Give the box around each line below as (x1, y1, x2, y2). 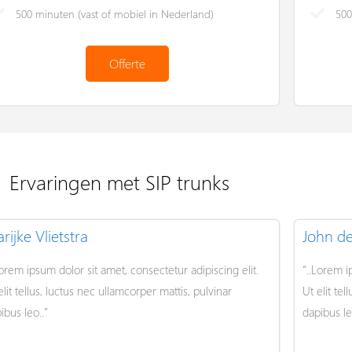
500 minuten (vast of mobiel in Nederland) (16, 5, 214, 21)
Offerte (108, 54, 145, 71)
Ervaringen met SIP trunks (9, 167, 229, 196)
